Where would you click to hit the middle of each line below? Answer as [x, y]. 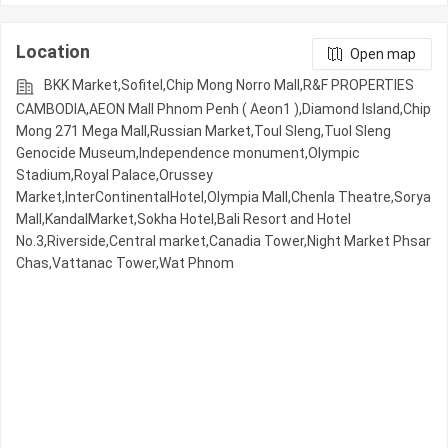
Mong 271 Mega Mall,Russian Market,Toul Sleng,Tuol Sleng [203, 131]
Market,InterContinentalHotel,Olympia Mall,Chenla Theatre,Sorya [223, 197]
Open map [383, 54]
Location [53, 52]
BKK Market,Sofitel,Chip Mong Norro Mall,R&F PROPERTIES [229, 85]
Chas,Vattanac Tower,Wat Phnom [125, 263]
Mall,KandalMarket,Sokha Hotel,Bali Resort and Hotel [183, 219]
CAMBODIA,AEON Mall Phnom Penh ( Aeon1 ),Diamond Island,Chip [223, 109]
